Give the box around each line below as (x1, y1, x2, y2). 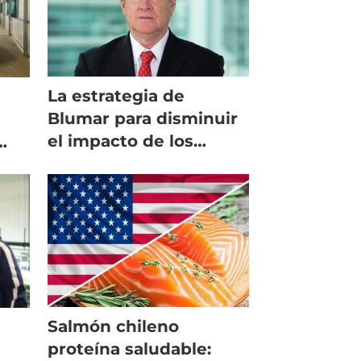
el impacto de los (48, 131, 194, 151)
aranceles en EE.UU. (48, 154, 216, 174)
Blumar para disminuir (48, 109, 239, 129)
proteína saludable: (48, 339, 212, 359)
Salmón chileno (48, 317, 180, 337)
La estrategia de (48, 86, 185, 106)
